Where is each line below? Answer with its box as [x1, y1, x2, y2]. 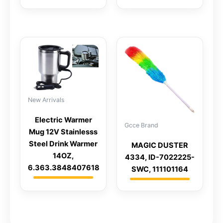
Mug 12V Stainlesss [29, 127, 98, 137]
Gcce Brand [124, 121, 158, 129]
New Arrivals [28, 96, 64, 104]
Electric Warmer [34, 115, 92, 125]
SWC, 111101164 [131, 165, 188, 174]
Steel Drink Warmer [29, 139, 98, 149]
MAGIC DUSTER [131, 141, 188, 150]
